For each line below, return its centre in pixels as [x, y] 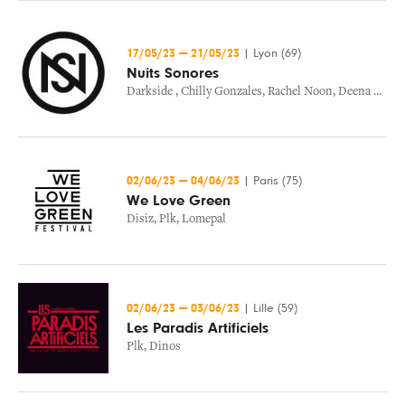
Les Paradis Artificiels [198, 328]
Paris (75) [278, 181]
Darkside [151, 92]
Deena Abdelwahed [356, 92]
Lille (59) [275, 308]
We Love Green [179, 201]
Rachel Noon [300, 92]
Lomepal [204, 220]
